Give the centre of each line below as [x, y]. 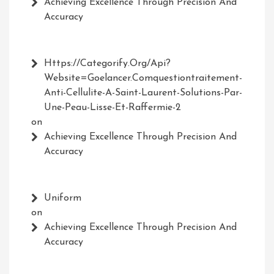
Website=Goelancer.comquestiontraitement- [143, 79]
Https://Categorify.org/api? [107, 64]
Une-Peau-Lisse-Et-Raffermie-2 [113, 108]
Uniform [63, 198]
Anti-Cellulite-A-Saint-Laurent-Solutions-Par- [143, 93]
